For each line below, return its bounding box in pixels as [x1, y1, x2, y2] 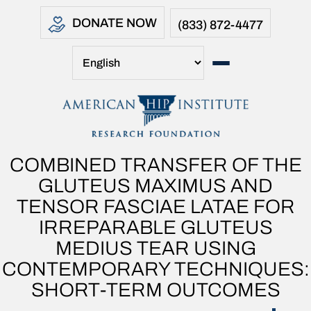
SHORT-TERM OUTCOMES [31, 279, 280, 301]
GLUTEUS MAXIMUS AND [38, 175, 273, 196]
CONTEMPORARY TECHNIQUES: [1, 258, 310, 280]
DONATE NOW [72, 16, 157, 30]
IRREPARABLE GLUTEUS [38, 217, 273, 238]
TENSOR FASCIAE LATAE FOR [16, 196, 295, 217]
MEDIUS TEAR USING [55, 237, 256, 259]
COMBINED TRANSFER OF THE [9, 154, 302, 176]
